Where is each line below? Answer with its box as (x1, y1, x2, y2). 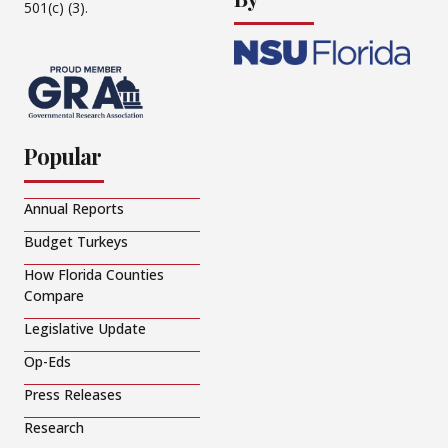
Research (24, 418, 84, 438)
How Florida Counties (24, 265, 164, 285)
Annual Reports (24, 199, 124, 219)
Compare (24, 286, 84, 306)
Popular (24, 141, 101, 172)
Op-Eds (24, 352, 71, 372)
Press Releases (24, 385, 122, 405)
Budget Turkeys (24, 232, 128, 252)
